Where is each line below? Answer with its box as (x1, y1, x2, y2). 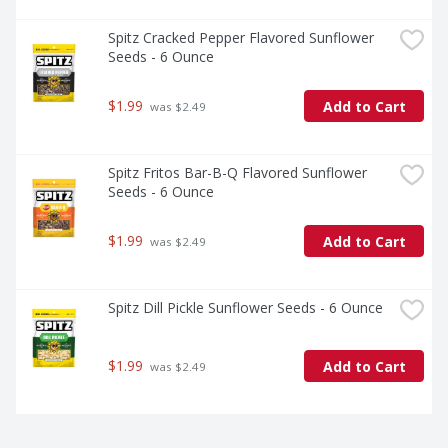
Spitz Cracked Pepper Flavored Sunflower (108, 28, 374, 48)
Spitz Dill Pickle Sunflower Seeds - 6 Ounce (108, 298, 383, 318)
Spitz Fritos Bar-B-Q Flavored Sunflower (108, 163, 367, 183)
